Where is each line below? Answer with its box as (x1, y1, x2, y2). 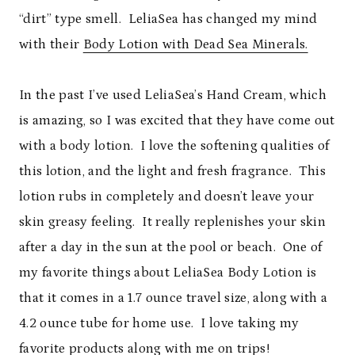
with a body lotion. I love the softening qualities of (19, 138, 330, 154)
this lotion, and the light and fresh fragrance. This (19, 163, 326, 179)
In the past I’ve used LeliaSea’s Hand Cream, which (19, 87, 326, 103)
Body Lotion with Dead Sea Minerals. (82, 36, 308, 52)
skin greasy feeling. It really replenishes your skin (19, 214, 326, 230)
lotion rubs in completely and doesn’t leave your (19, 189, 315, 204)
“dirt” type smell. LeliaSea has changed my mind (19, 11, 318, 27)
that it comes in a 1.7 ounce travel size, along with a (19, 290, 328, 306)
